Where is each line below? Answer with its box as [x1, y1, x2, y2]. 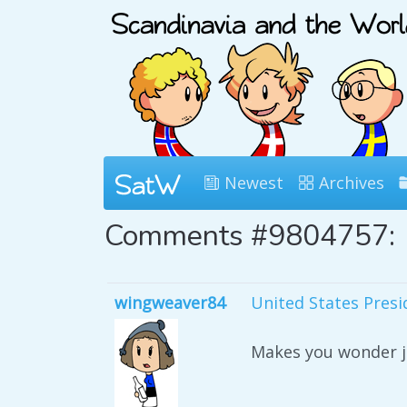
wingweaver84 [114, 292, 225, 313]
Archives [314, 172, 384, 194]
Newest [220, 172, 283, 194]
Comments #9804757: [104, 216, 395, 255]
